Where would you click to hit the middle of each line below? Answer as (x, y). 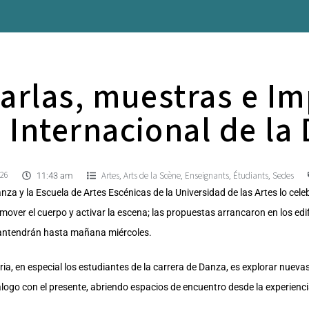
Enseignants (207, 176)
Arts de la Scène (152, 176)
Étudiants (251, 176)
